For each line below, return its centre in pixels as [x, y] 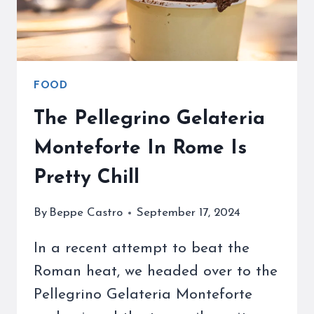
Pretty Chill [87, 178]
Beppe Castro [86, 213]
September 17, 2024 [189, 213]
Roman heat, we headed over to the [156, 272]
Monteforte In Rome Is [140, 148]
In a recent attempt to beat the [142, 249]
